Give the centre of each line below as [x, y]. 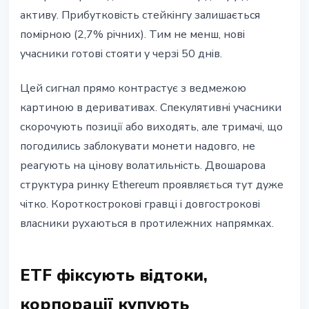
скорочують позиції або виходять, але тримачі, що [151, 127]
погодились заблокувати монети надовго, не [138, 147]
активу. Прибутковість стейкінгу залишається [140, 16]
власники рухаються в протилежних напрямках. [147, 224]
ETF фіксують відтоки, [114, 276]
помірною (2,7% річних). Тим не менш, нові [132, 35]
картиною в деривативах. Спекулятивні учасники [151, 108]
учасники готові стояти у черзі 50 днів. [121, 54]
